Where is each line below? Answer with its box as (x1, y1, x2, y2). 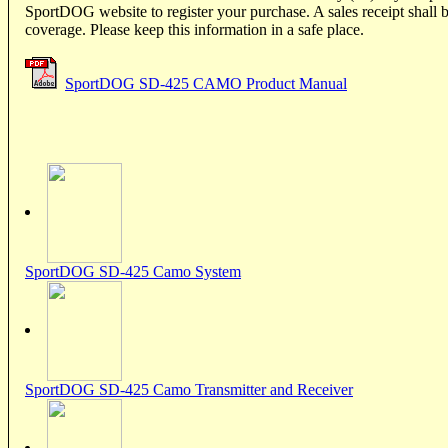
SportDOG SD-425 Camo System (25, 262, 241, 280)
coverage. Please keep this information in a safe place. (25, 20, 364, 38)
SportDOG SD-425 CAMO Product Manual (65, 74, 347, 92)
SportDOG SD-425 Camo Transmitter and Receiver (25, 380, 353, 398)
